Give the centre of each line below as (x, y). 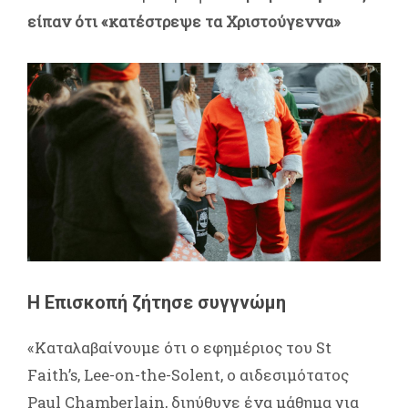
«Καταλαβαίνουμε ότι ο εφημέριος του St (179, 348)
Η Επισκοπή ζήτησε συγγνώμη (157, 303)
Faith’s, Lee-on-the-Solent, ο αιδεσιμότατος (188, 375)
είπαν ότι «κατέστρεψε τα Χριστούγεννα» (184, 21)
